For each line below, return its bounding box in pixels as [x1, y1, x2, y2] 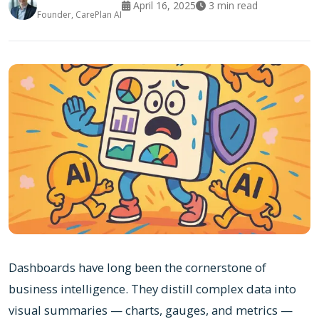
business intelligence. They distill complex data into [9, 280, 296, 297]
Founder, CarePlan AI [37, 9, 122, 21]
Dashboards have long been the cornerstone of [9, 258, 266, 276]
